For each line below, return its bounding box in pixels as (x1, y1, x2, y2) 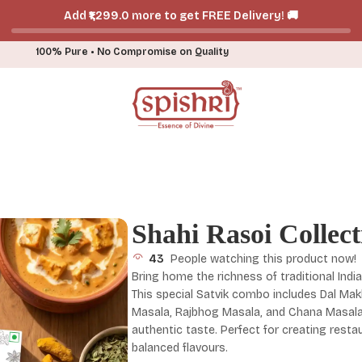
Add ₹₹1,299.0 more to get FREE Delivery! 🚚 (64, 9, 298, 23)
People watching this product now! (170, 252, 356, 266)
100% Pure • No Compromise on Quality (35, 46, 229, 57)
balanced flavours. (132, 341, 228, 355)
